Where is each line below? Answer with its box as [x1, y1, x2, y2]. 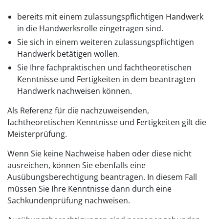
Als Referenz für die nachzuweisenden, [7, 105, 149, 116]
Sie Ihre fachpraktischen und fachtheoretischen [17, 62, 192, 73]
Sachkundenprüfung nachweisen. [7, 195, 132, 206]
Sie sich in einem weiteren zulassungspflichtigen [17, 37, 194, 47]
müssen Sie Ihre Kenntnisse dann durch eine [7, 183, 172, 194]
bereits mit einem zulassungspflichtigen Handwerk [17, 11, 203, 22]
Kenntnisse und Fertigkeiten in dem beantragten [17, 74, 196, 85]
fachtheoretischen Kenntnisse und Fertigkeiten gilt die [7, 117, 206, 128]
